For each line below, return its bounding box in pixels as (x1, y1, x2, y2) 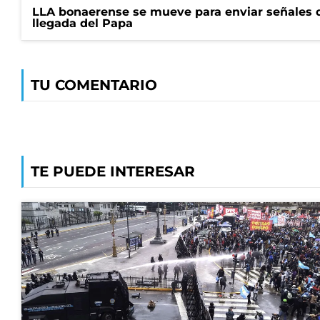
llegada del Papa (32, 16, 133, 30)
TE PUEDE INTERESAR (31, 163, 195, 180)
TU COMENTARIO (31, 76, 157, 94)
